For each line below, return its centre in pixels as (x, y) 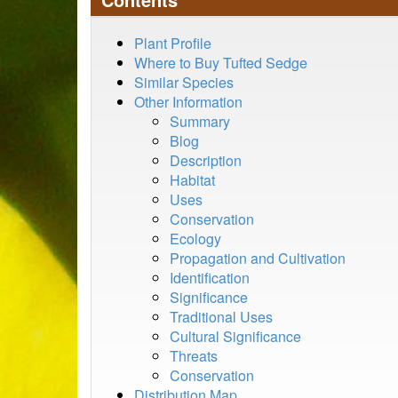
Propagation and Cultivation (258, 258)
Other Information (188, 102)
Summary (200, 121)
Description (206, 160)
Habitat (192, 180)
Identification (210, 278)
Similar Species (184, 82)
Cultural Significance (235, 336)
